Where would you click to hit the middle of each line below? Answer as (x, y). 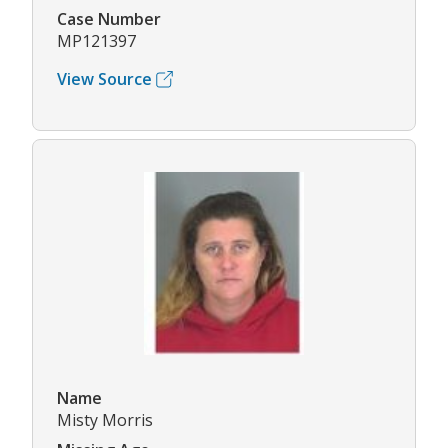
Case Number (109, 19)
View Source (104, 79)
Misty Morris (105, 419)
